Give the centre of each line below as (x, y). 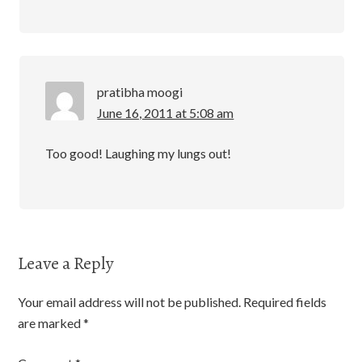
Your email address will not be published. (130, 302)
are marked (51, 323)
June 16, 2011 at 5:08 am (166, 113)
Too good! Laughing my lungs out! (139, 153)
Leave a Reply (66, 263)
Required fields (285, 302)
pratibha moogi (140, 92)
